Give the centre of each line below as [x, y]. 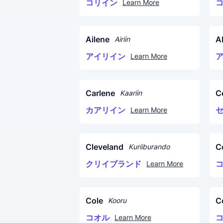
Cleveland [105, 147]
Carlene [100, 93]
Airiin [122, 39]
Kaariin [131, 93]
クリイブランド [113, 164]
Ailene [98, 39]
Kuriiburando [149, 147]
